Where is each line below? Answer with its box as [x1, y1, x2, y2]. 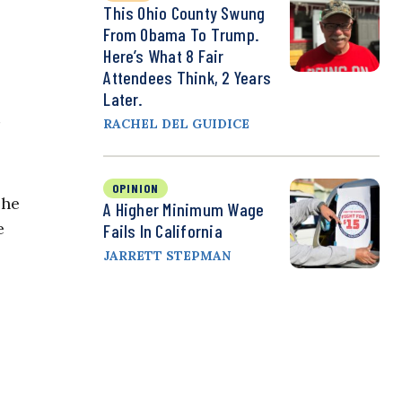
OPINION [112, 180, 160, 197]
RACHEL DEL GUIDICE [103, 116, 250, 133]
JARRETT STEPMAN [103, 248, 232, 265]
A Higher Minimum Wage [103, 198, 265, 221]
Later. [103, 88, 144, 110]
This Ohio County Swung [103, 2, 266, 24]
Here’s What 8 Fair [103, 45, 224, 67]
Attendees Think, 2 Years [103, 66, 272, 89]
